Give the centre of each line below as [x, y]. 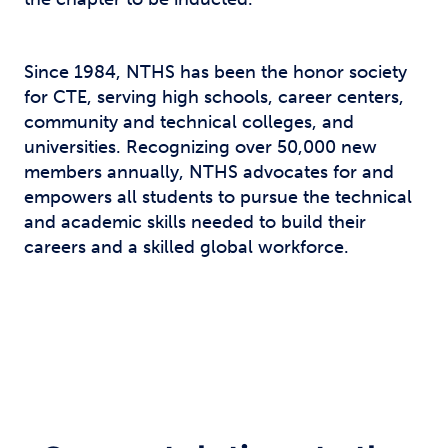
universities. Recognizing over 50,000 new [200, 147]
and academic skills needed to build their [195, 222]
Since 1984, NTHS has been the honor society [215, 72]
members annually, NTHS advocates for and [209, 172]
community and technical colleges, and [189, 122]
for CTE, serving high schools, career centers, [214, 97]
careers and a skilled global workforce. [186, 247]
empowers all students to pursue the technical [218, 197]
